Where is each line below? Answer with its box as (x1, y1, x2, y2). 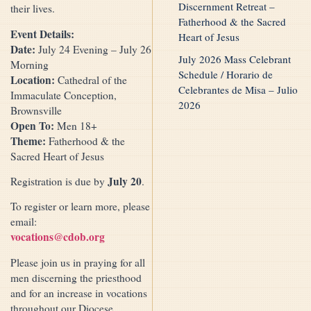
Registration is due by (10, 174, 108, 188)
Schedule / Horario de (178, 67, 273, 81)
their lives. (10, 1, 55, 16)
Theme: (10, 133, 46, 149)
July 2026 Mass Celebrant (178, 51, 291, 66)
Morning (10, 57, 49, 72)
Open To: (10, 117, 54, 133)
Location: (10, 72, 55, 87)
